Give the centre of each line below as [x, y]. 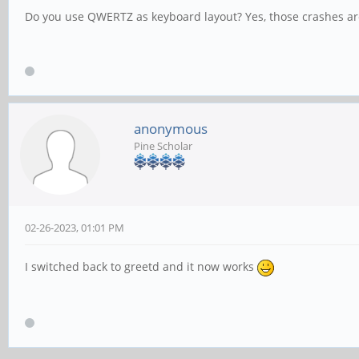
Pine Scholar [163, 146]
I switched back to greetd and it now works [141, 267]
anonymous [171, 129]
